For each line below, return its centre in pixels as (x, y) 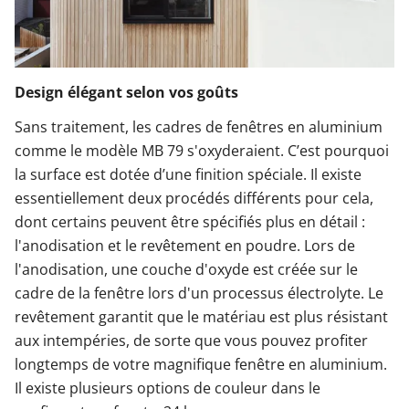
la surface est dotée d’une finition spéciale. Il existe (188, 175)
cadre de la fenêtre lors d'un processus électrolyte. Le (199, 294)
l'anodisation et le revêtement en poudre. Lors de (185, 246)
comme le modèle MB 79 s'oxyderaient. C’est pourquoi (202, 151)
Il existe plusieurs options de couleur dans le (168, 388)
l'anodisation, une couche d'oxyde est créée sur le (186, 270)
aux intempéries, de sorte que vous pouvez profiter (191, 341)
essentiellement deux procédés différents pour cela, (194, 199)
